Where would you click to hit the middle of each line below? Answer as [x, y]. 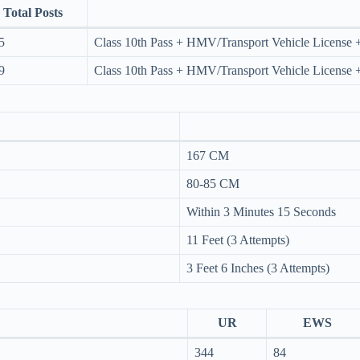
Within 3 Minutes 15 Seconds [261, 211]
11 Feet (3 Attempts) [238, 239]
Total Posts [33, 12]
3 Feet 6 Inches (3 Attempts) [258, 268]
